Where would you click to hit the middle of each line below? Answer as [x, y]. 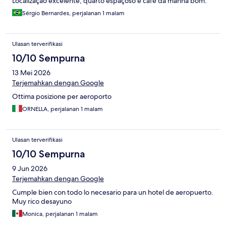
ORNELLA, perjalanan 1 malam [63, 109]
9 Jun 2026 [30, 168]
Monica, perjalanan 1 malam [60, 214]
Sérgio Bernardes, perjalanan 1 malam [73, 13]
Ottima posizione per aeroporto [62, 96]
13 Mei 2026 [31, 72]
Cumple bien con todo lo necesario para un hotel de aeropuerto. [113, 192]
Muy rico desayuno [42, 201]
